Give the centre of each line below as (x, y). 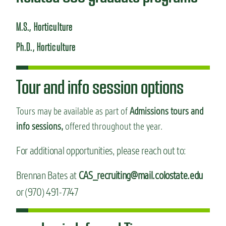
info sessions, (40, 127)
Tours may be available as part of (73, 111)
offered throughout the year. (113, 127)
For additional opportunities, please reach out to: (101, 151)
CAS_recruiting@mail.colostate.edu (141, 176)
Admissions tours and (166, 111)
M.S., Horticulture (45, 27)
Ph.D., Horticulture (46, 47)
